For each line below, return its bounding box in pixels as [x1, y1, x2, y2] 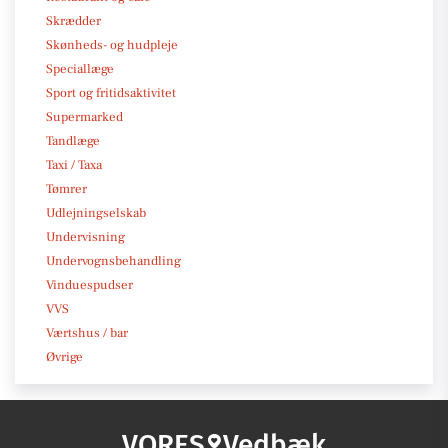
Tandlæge [46, 132, 100, 149]
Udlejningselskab [46, 204, 146, 221]
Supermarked [46, 108, 123, 125]
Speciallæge [46, 60, 114, 77]
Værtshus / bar [46, 324, 128, 341]
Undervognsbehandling [46, 252, 181, 269]
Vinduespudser [46, 276, 133, 293]
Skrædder [46, 12, 101, 29]
